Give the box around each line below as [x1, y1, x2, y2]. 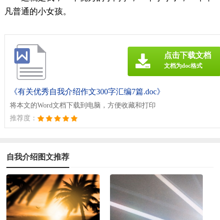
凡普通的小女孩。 [4, 7, 71, 17]
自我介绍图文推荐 [6, 153, 70, 161]
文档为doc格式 [164, 62, 203, 70]
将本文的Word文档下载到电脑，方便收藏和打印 [9, 102, 156, 110]
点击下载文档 [164, 51, 212, 60]
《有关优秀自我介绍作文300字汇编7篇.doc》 [9, 87, 165, 96]
